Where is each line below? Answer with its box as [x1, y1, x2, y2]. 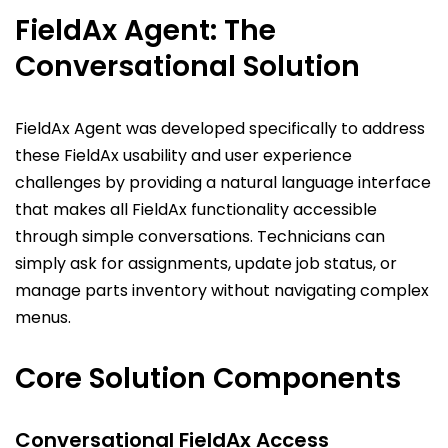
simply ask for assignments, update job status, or [15, 251, 397, 275]
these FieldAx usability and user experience [15, 143, 352, 167]
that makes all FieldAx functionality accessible [15, 197, 377, 221]
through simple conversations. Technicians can [15, 224, 385, 248]
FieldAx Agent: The [15, 10, 276, 50]
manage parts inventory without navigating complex [15, 278, 429, 302]
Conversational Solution [15, 46, 360, 86]
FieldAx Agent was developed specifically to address [15, 116, 425, 140]
